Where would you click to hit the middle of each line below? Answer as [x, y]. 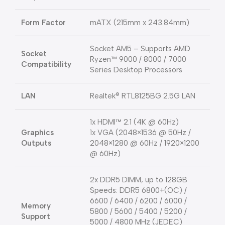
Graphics [37, 133]
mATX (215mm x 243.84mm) [140, 23]
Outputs [36, 143]
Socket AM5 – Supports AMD [140, 49]
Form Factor [43, 23]
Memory [36, 206]
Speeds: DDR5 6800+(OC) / [138, 190]
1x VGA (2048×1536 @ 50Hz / [140, 133]
